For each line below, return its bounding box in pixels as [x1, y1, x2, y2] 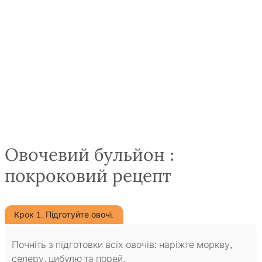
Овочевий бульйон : [5, 145, 174, 165]
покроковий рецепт [5, 166, 171, 186]
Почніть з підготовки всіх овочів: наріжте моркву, [12, 240, 232, 250]
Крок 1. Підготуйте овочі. [14, 210, 114, 220]
